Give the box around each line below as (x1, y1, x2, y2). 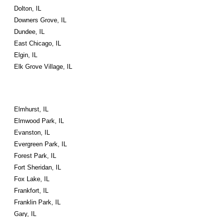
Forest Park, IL (14, 152, 57, 159)
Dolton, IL (14, 5, 42, 12)
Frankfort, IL (14, 187, 49, 194)
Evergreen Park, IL (14, 140, 67, 148)
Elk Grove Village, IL (14, 63, 73, 70)
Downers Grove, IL (14, 16, 67, 24)
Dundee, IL (14, 28, 45, 35)
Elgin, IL (14, 51, 38, 59)
